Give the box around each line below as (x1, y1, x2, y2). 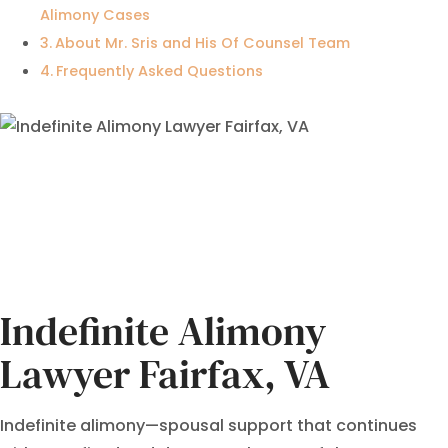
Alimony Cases (40, 4, 150, 25)
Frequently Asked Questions (55, 60, 263, 81)
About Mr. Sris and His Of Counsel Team (54, 32, 350, 53)
